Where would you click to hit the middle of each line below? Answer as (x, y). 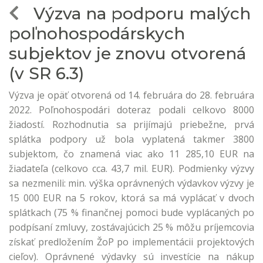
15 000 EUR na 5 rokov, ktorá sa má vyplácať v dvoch (131, 198)
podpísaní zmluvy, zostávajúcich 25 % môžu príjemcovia (131, 227)
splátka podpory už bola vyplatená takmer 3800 (131, 139)
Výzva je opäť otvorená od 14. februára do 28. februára (131, 95)
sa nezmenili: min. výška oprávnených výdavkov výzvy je (131, 183)
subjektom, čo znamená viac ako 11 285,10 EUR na (131, 154)
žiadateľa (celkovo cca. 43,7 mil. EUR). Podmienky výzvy (131, 168)
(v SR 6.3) (46, 73)
